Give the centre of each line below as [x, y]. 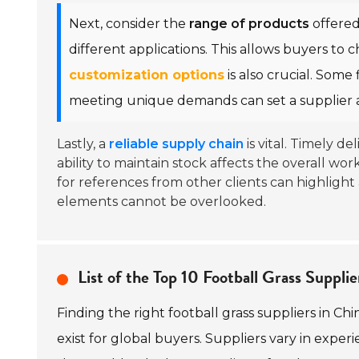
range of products [249, 24]
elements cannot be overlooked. [161, 202]
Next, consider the [129, 24]
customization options [147, 75]
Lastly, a [83, 144]
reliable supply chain [176, 144]
